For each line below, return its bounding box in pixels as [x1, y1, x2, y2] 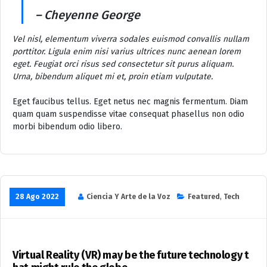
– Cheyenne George [35, 7, 140, 22]
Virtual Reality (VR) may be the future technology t [13, 248, 249, 262]
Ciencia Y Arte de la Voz [86, 192, 170, 201]
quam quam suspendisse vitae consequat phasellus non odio [13, 108, 244, 119]
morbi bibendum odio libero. [13, 121, 122, 132]
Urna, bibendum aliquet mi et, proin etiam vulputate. [13, 71, 213, 82]
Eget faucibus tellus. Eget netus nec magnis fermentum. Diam [13, 96, 248, 107]
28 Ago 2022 [15, 192, 59, 201]
